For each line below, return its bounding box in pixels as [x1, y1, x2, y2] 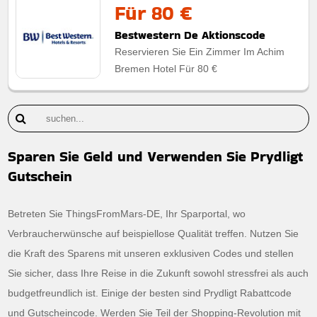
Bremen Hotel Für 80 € [115, 62, 218, 74]
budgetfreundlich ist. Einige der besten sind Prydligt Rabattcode [8, 287, 292, 299]
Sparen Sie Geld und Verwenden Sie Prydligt [8, 146, 304, 166]
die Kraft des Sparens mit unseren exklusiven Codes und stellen [8, 247, 294, 259]
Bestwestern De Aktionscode [115, 26, 266, 43]
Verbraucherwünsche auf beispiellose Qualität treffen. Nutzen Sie [8, 227, 299, 239]
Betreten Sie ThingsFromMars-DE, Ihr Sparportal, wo [8, 207, 246, 219]
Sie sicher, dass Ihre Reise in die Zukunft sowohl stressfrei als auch [8, 267, 309, 279]
